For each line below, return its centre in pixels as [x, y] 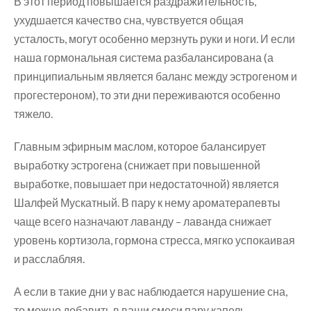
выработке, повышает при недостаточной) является [146, 184]
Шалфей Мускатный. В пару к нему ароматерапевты [147, 203]
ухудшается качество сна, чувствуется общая [129, 20]
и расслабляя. [49, 259]
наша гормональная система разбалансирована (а [144, 58]
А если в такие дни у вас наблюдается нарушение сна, [151, 292]
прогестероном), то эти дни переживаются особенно [147, 95]
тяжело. [33, 114]
